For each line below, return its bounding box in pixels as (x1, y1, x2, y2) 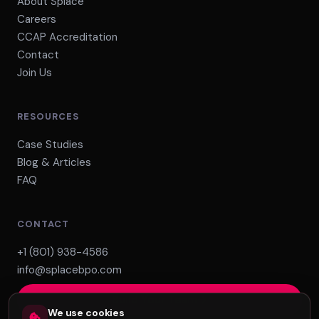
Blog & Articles (17, 155, 91, 169)
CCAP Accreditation (17, 30, 117, 44)
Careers (17, 12, 56, 26)
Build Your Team (112, 293, 197, 307)
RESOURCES (17, 110, 80, 122)
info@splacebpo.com (17, 263, 122, 277)
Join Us (17, 66, 52, 80)
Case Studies (17, 137, 83, 152)
